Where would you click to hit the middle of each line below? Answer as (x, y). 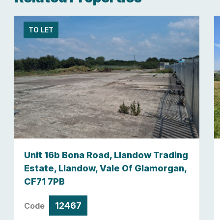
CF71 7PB (45, 181)
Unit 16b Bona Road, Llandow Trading (106, 155)
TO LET (41, 30)
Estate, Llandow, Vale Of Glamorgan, (106, 168)
